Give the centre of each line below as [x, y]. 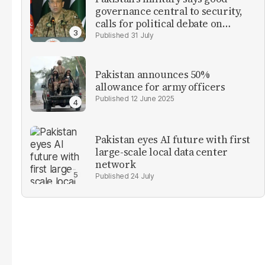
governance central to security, [169, 11]
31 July [142, 35]
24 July [142, 176]
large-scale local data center [161, 152]
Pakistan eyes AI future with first [173, 139]
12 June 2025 [152, 99]
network [116, 164]
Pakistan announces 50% [153, 75]
